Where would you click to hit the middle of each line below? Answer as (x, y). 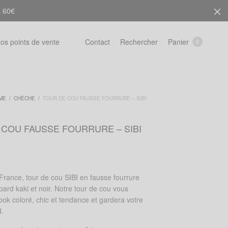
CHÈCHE (25, 98)
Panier (178, 41)
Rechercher (139, 41)
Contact (97, 42)
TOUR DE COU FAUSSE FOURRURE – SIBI (94, 98)
